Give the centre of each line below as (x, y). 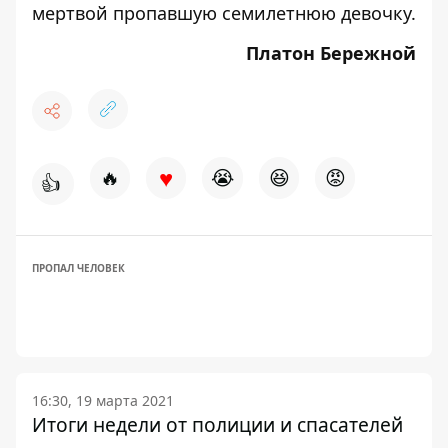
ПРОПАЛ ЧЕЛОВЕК (78, 268)
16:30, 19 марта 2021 (103, 400)
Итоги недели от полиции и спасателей (217, 424)
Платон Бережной (331, 53)
